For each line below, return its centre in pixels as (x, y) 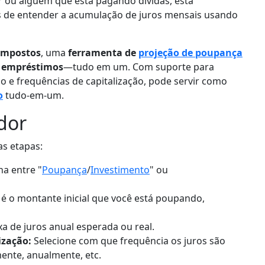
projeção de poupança (190, 52)
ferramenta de (103, 52)
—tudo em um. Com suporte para (139, 67)
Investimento (120, 169)
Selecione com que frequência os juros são (128, 240)
